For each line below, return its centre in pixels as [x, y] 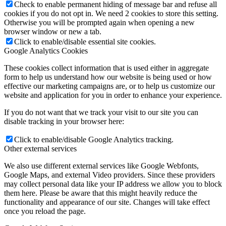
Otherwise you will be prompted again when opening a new [99, 22]
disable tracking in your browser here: [64, 121]
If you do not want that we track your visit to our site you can [101, 112]
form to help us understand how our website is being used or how [108, 77]
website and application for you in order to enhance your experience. [113, 95]
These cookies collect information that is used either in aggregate [106, 68]
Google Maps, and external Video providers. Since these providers [109, 175]
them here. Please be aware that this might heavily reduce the [101, 193]
